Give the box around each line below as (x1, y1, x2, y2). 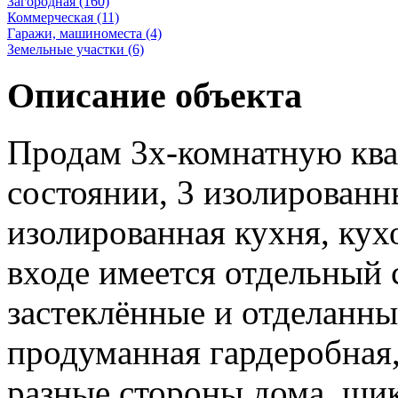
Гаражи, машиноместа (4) (7, 25, 162, 41)
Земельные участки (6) (7, 41, 144, 57)
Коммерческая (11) (7, 9, 119, 25)
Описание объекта (7, 75, 302, 115)
